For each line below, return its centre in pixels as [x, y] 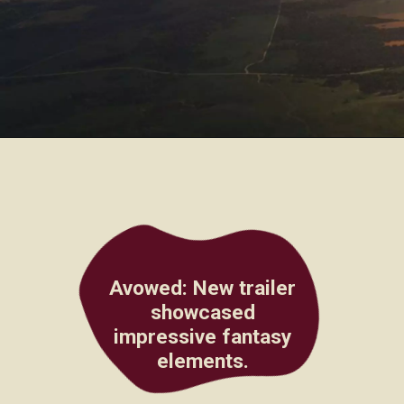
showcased [202, 313]
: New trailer [239, 289]
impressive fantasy [203, 337]
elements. [202, 362]
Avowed [146, 289]
